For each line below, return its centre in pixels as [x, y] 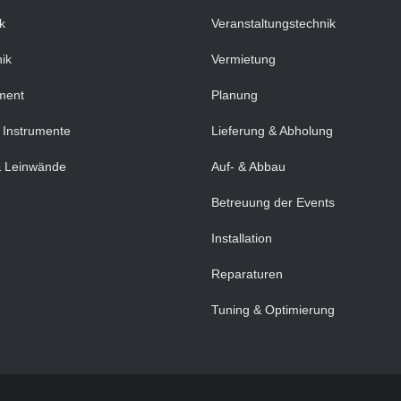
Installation [242, 238]
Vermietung [243, 59]
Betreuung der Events [273, 202]
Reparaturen [247, 274]
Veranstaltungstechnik [273, 23]
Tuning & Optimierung [273, 310]
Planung [235, 95]
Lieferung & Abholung [272, 131]
